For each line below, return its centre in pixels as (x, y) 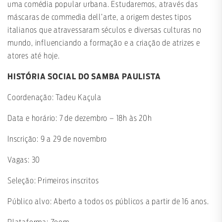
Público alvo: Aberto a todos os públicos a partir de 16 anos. (108, 202)
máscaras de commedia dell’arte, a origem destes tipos (100, 18)
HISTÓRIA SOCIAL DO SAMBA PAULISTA (85, 77)
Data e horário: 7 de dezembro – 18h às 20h (80, 119)
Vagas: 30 (24, 160)
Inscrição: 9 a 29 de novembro (57, 139)
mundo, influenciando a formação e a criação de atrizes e (104, 43)
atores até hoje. (34, 56)
